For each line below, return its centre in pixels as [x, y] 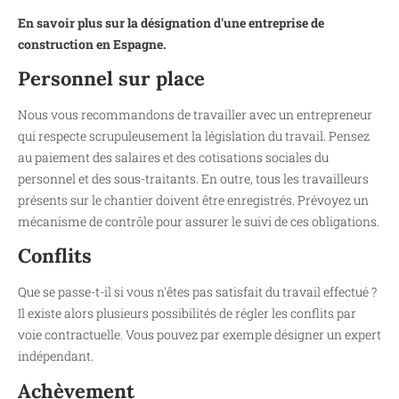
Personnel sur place [111, 78]
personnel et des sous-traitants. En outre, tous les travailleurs [193, 178]
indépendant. [56, 356]
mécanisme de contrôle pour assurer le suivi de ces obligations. [199, 221]
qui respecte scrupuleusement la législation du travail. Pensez [194, 135]
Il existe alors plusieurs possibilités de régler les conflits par [187, 313]
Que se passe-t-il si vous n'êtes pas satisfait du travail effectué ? [197, 292]
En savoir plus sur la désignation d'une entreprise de [171, 22]
